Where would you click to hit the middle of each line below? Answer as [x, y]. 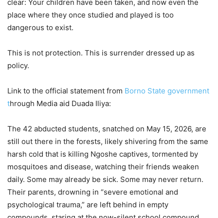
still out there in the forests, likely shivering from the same [108, 141]
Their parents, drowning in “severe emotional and [93, 192]
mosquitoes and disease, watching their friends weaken [103, 166]
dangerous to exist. [40, 27]
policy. [18, 65]
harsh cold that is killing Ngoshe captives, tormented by [103, 154]
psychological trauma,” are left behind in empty [88, 204]
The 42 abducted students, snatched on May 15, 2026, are [107, 128]
